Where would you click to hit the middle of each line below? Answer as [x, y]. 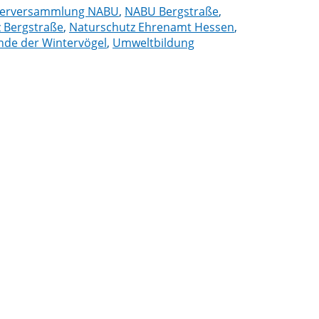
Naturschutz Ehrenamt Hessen [152, 27]
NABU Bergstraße [172, 11]
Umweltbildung [153, 42]
